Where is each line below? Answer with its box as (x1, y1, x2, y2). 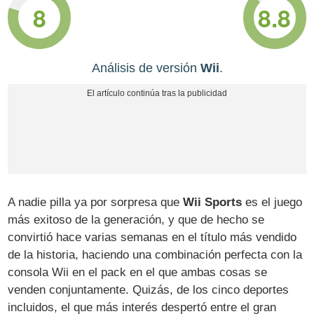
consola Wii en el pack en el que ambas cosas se (8, 266, 268, 280)
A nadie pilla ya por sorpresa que (8, 196, 184, 210)
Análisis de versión (91, 61, 200, 76)
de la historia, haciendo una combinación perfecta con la (8, 248, 303, 262)
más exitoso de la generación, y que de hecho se (8, 213, 265, 227)
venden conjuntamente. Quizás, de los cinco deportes (8, 283, 289, 297)
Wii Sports (183, 196, 243, 210)
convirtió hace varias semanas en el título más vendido (8, 231, 297, 245)
